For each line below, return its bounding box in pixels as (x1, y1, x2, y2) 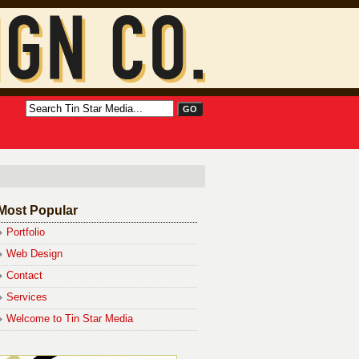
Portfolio (6, 226, 45, 238)
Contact (6, 269, 42, 281)
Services (6, 291, 47, 303)
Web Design (6, 248, 63, 260)
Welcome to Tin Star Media (6, 313, 133, 325)
